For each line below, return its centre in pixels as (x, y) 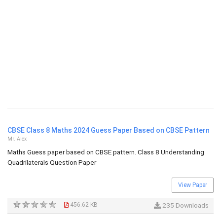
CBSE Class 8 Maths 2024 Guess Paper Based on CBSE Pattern (109, 130)
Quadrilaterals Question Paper (52, 162)
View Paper (193, 185)
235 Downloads (185, 205)
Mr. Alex (17, 139)
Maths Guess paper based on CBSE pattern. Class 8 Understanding (106, 152)
